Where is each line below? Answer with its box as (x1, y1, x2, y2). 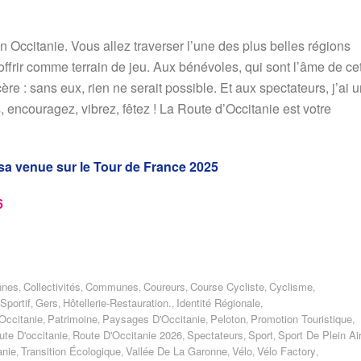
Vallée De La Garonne (126, 343, 227, 359)
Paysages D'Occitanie (102, 311, 205, 326)
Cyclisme (269, 279, 313, 294)
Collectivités (23, 279, 81, 294)
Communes (85, 279, 139, 294)
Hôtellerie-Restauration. (63, 295, 172, 310)
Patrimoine (48, 311, 98, 326)
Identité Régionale (176, 295, 260, 310)
